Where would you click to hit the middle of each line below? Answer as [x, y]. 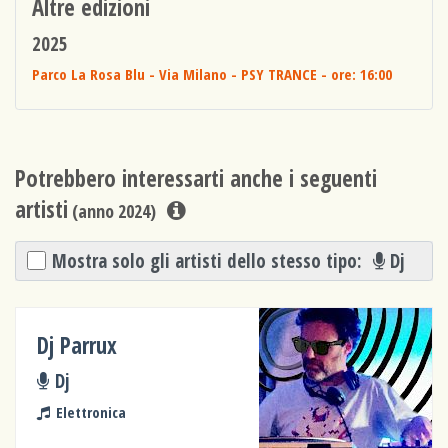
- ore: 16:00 [355, 74]
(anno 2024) [112, 211]
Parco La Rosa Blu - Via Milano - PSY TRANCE [175, 74]
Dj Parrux [77, 345]
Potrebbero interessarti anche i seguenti [196, 179]
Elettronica [90, 411]
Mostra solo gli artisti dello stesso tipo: [210, 260]
